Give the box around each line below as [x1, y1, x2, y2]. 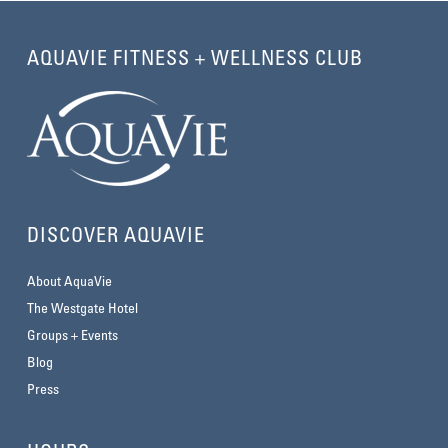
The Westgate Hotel [26, 301, 138, 317]
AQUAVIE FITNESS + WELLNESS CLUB [26, 49, 363, 70]
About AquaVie [26, 274, 112, 290]
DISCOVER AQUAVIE [26, 226, 205, 247]
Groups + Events [26, 328, 118, 344]
